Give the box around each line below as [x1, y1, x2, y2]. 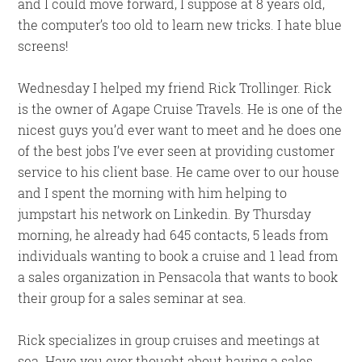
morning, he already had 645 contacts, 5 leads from [18, 226, 329, 243]
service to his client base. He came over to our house [18, 163, 340, 180]
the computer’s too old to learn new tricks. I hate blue [18, 16, 343, 33]
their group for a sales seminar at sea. [18, 289, 247, 306]
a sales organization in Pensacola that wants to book [18, 268, 339, 285]
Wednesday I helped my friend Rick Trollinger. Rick [18, 79, 332, 96]
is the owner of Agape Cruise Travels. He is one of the [18, 100, 343, 117]
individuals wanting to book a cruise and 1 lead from [18, 247, 339, 264]
